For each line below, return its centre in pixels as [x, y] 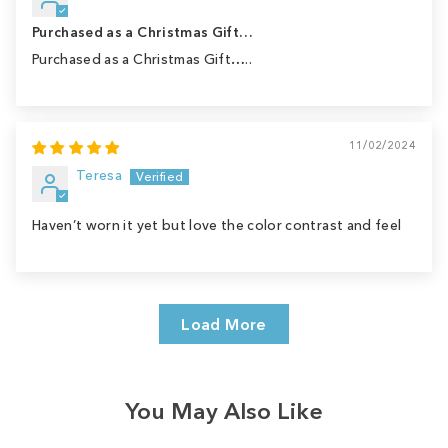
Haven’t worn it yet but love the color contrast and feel [217, 225]
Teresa [99, 175]
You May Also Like [224, 410]
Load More [224, 323]
